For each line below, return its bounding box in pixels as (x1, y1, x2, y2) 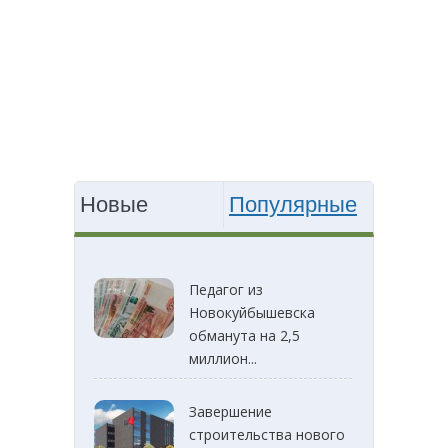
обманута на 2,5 (189, 326, 300, 346)
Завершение (189, 402, 272, 422)
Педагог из (189, 280, 263, 300)
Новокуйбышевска (189, 303, 315, 323)
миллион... (189, 349, 257, 369)
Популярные (229, 192, 357, 218)
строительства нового (189, 425, 345, 445)
